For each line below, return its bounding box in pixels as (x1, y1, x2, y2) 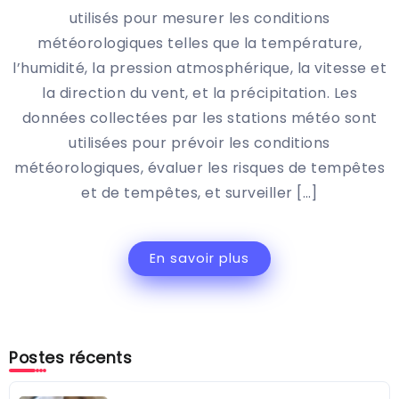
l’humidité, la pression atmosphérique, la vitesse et (12, 58, 387, 79)
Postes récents (9, 347, 132, 370)
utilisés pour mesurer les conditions (69, 8, 330, 29)
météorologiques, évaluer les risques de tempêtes (14, 158, 385, 179)
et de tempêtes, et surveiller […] (81, 183, 318, 204)
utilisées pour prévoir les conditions (69, 133, 330, 154)
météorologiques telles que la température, (37, 33, 362, 54)
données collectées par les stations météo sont (21, 108, 378, 129)
